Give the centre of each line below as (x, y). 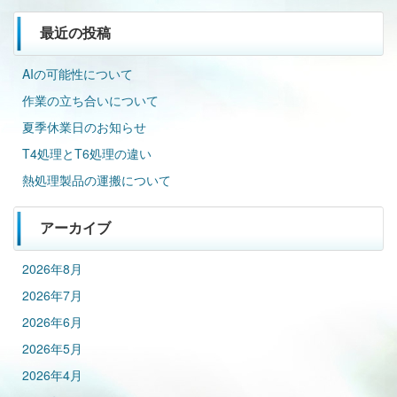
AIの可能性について (78, 74)
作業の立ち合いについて (90, 100)
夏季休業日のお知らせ (84, 127)
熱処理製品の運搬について (97, 180)
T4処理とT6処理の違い (87, 153)
